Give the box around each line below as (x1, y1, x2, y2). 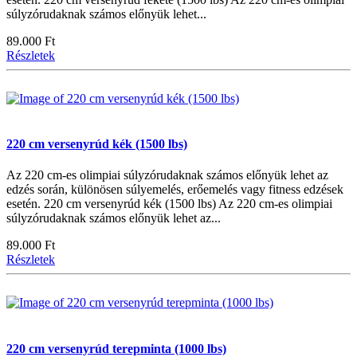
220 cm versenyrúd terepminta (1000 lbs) (6, 341, 226, 355)
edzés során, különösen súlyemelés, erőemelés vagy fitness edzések (6, 182, 343, 197)
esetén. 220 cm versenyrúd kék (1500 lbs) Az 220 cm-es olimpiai (6, 197, 332, 211)
